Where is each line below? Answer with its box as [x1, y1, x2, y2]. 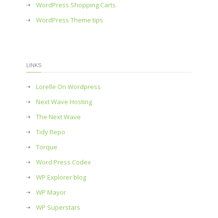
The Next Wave [36, 112, 81, 121]
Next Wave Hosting [36, 97, 92, 106]
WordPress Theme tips [36, 16, 103, 24]
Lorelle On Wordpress [36, 82, 101, 91]
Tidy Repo [36, 127, 65, 136]
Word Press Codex [36, 158, 91, 166]
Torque [36, 143, 57, 151]
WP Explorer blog [36, 173, 86, 182]
